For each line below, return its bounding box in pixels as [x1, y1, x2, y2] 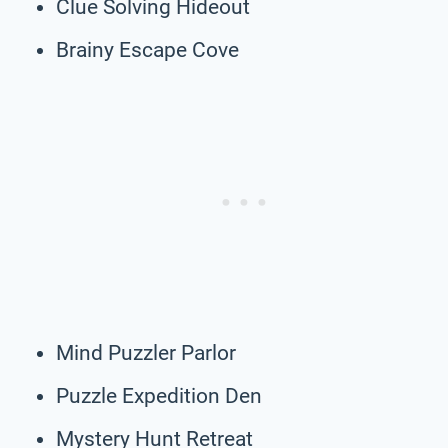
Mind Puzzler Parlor [56, 340, 236, 365]
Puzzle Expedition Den [56, 383, 262, 408]
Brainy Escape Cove [56, 37, 239, 62]
